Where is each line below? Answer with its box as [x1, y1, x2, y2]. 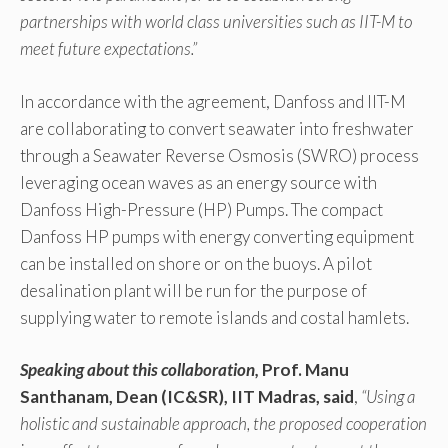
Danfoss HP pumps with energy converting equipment [20, 225, 414, 247]
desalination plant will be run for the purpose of [20, 279, 367, 301]
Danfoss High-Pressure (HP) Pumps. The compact [20, 198, 383, 220]
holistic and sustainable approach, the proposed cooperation [20, 413, 427, 435]
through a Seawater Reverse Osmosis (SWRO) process [20, 144, 419, 166]
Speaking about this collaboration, [20, 359, 262, 381]
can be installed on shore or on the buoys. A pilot [20, 252, 372, 274]
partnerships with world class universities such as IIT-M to [20, 11, 412, 33]
